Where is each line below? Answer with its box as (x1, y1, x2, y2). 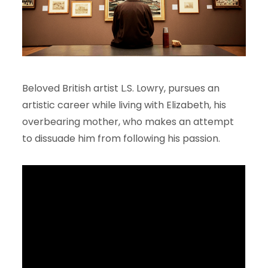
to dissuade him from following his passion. (22, 131, 221, 145)
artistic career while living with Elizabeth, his (22, 98, 227, 112)
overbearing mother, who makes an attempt (22, 114, 234, 129)
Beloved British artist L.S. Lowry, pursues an (22, 81, 220, 95)
